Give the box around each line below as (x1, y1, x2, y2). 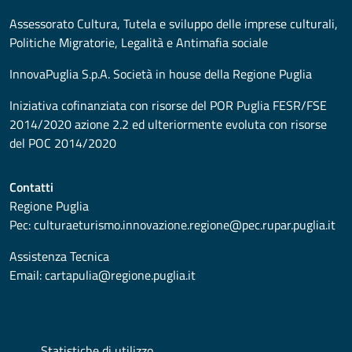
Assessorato (9, 14, 74, 33)
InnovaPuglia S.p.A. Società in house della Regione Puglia (9, 64, 312, 83)
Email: (9, 266, 45, 284)
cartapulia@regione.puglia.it (45, 266, 196, 284)
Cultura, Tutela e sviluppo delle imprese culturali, (77, 14, 338, 33)
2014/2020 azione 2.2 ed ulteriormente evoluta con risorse (9, 115, 327, 134)
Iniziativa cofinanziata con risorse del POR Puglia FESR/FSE (9, 96, 327, 115)
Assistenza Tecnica (9, 247, 109, 266)
